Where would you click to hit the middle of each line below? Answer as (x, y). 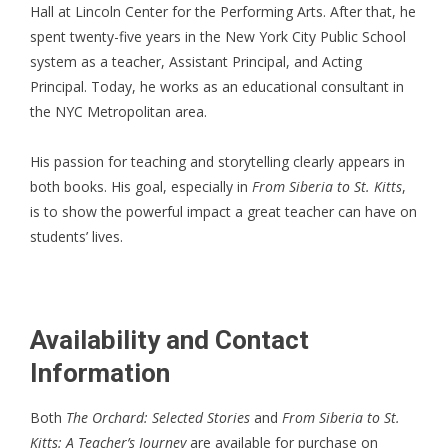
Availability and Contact (169, 339)
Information (100, 372)
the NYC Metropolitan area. (118, 111)
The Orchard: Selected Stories (158, 417)
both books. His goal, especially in (141, 186)
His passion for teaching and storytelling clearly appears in (217, 161)
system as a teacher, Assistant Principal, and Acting (196, 61)
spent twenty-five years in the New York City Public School (218, 36)
